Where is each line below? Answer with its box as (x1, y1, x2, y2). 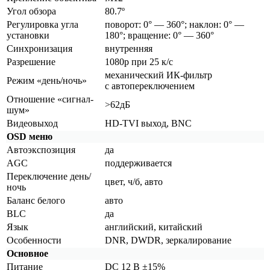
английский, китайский (105, 221, 202, 232)
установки (7, 30, 49, 40)
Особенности (7, 234, 61, 245)
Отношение (7, 93, 55, 104)
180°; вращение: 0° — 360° (105, 30, 214, 40)
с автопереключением (105, 80, 195, 91)
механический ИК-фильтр (105, 69, 212, 80)
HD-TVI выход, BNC (105, 118, 192, 128)
